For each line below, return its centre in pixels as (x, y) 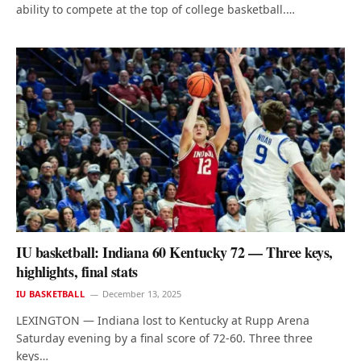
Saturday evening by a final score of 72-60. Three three (164, 338)
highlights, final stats (77, 272)
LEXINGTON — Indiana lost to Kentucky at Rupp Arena (163, 321)
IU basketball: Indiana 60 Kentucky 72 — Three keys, (175, 253)
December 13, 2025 (141, 294)
